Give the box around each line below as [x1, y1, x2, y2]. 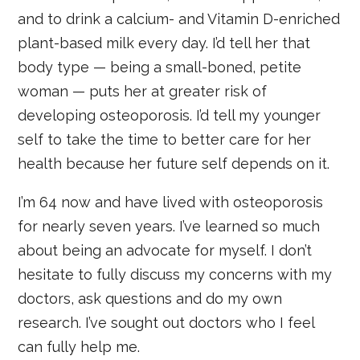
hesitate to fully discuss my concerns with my [18, 265, 333, 283]
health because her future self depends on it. [18, 154, 330, 172]
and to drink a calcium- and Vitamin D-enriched [18, 10, 341, 27]
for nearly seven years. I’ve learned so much [18, 217, 321, 235]
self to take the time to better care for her [18, 130, 312, 148]
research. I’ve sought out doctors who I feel [18, 313, 315, 331]
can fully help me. [18, 337, 141, 355]
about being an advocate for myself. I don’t [18, 241, 313, 259]
